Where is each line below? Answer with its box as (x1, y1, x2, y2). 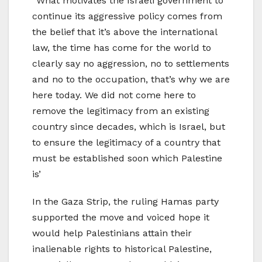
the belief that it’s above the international (32, 26, 217, 38)
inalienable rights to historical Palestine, (32, 243, 212, 255)
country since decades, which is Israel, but (32, 121, 225, 133)
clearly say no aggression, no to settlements (32, 58, 229, 70)
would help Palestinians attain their (32, 227, 192, 239)
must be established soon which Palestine (32, 153, 222, 164)
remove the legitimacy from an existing (32, 105, 209, 117)
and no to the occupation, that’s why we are (32, 74, 230, 85)
